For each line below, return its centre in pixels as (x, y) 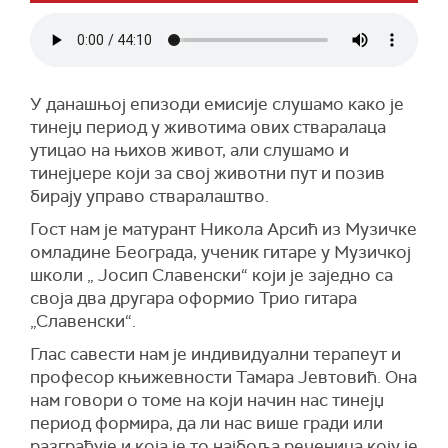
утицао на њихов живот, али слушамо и (189, 150)
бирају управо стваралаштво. (149, 196)
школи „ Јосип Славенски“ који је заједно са (211, 275)
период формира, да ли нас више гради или (206, 423)
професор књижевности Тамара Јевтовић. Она (223, 377)
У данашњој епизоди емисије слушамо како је (217, 104)
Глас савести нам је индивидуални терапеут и (215, 354)
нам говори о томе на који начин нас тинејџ (207, 400)
